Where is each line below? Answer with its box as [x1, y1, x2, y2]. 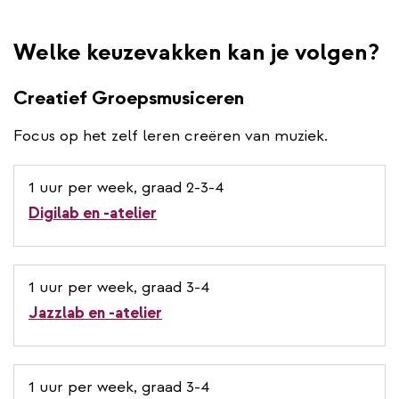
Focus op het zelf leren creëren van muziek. [13, 125, 328, 146]
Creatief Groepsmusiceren [13, 85, 244, 110]
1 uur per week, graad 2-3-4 [28, 176, 224, 198]
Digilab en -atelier [28, 202, 157, 224]
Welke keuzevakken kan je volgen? [13, 37, 379, 67]
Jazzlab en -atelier [28, 302, 162, 323]
